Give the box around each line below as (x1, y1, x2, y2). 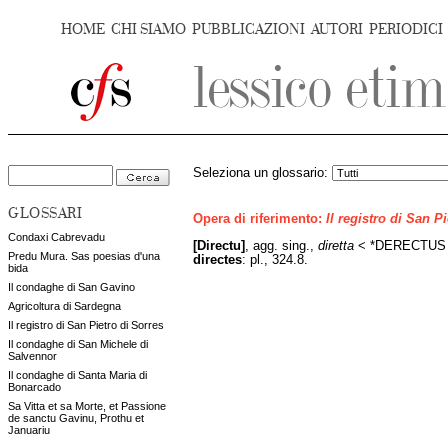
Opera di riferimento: (193, 212, 326, 227)
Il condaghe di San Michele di (8, 338, 148, 350)
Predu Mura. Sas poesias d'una (8, 250, 160, 262)
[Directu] (193, 238, 245, 253)
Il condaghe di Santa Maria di (8, 369, 147, 381)
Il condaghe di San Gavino (8, 281, 135, 293)
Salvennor (8, 350, 57, 362)
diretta (318, 238, 354, 253)
